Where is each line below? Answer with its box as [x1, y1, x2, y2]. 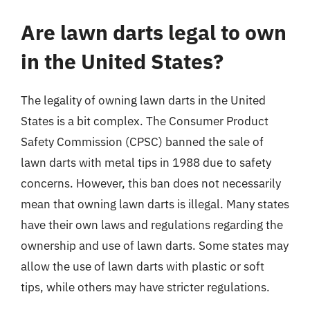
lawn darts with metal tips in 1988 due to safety [21, 155, 271, 170]
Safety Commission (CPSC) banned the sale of [21, 134, 264, 149]
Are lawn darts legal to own [21, 19, 286, 46]
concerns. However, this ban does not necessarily [21, 176, 281, 191]
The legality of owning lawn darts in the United [21, 93, 266, 108]
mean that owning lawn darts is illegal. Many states [21, 197, 289, 212]
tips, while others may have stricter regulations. [21, 280, 270, 295]
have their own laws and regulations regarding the [21, 217, 283, 232]
